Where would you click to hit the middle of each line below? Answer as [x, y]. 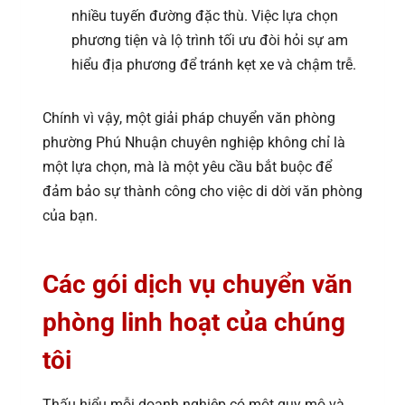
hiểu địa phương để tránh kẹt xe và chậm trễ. [214, 65]
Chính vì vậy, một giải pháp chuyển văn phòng [189, 118]
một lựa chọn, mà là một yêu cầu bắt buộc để [187, 167]
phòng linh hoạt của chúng [194, 323]
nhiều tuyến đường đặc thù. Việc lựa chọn [205, 16]
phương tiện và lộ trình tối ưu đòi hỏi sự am [210, 41]
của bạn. [70, 216]
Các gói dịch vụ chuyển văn [198, 285]
